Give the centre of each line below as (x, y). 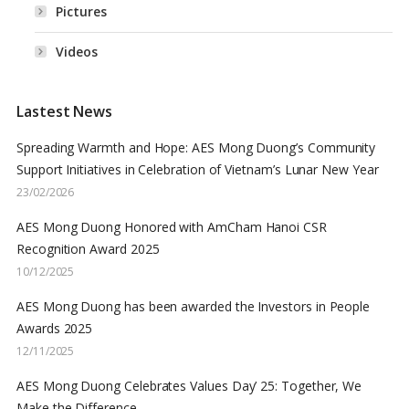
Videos (77, 52)
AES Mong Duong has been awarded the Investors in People (194, 307)
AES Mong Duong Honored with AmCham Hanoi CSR (172, 227)
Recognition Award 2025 (88, 249)
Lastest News (65, 112)
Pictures (81, 12)
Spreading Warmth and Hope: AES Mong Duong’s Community (196, 148)
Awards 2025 (55, 329)
